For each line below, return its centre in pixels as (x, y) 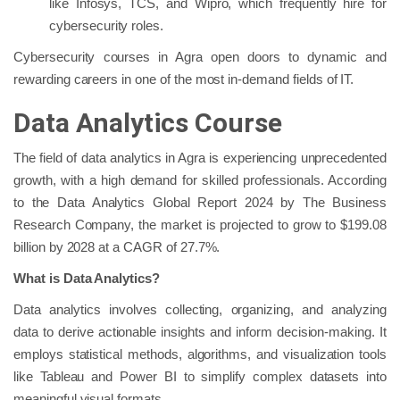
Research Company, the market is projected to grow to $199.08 (200, 224)
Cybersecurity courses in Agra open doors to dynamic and (200, 56)
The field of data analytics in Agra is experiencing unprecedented (200, 157)
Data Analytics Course (148, 122)
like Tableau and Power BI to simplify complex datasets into (200, 376)
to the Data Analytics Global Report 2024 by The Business (200, 202)
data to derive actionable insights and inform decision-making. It (200, 331)
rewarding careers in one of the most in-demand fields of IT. (184, 79)
